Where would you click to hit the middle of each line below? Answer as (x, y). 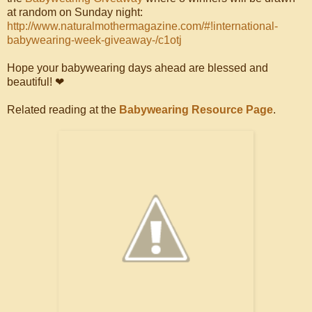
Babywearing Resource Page (196, 109)
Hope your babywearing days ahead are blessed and (138, 68)
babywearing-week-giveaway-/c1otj (94, 40)
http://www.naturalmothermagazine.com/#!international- (142, 26)
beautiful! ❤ (36, 81)
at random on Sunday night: (75, 12)
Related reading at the (63, 109)
